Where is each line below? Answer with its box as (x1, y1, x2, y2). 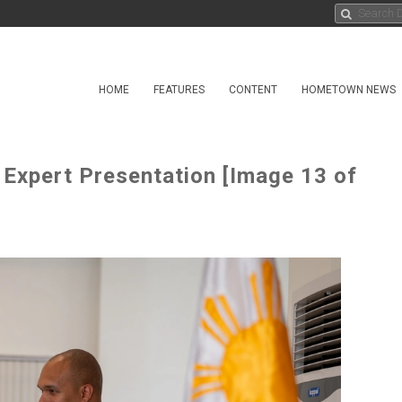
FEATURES (153, 83, 205, 96)
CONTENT (229, 83, 277, 96)
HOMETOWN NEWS (301, 83, 396, 96)
